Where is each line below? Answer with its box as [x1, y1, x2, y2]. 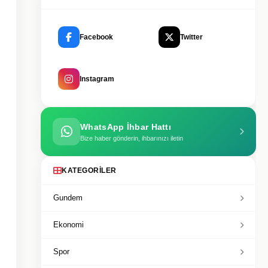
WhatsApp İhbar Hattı [80, 121, 171, 132]
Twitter [180, 32, 203, 41]
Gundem [53, 193, 83, 202]
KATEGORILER [62, 166, 117, 175]
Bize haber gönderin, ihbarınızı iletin [80, 134, 183, 142]
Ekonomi [53, 220, 84, 229]
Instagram [80, 74, 114, 83]
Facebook [80, 32, 113, 41]
